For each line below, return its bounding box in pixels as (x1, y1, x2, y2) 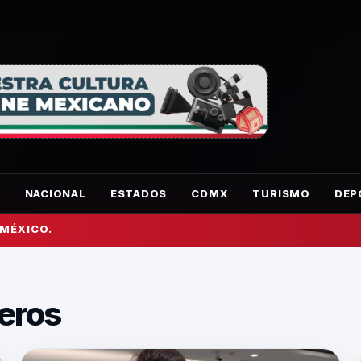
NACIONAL (24, 187, 86, 200)
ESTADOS (110, 187, 168, 200)
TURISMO (252, 187, 310, 200)
